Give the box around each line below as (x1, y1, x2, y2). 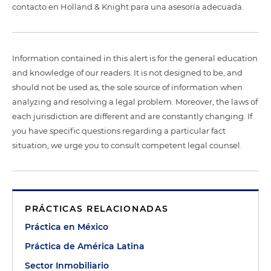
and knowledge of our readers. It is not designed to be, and (12, 68, 243, 77)
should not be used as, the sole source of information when (12, 82, 243, 92)
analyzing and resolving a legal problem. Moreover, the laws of (12, 97, 258, 106)
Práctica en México (25, 221, 108, 232)
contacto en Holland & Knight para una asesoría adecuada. (12, 2, 244, 11)
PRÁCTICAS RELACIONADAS (25, 203, 169, 214)
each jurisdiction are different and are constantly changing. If (12, 111, 252, 121)
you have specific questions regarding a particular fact (12, 126, 226, 135)
